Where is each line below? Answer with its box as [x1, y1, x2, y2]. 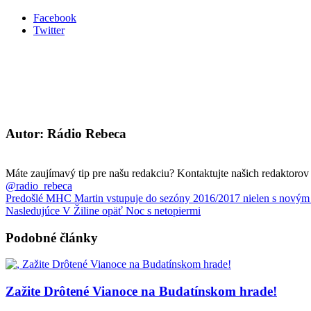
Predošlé [6, 192, 43, 204]
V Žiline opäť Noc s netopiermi [60, 204, 201, 217]
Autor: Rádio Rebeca [6, 126, 126, 142]
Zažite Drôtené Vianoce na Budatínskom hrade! [6, 283, 277, 299]
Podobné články [6, 230, 98, 245]
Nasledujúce [6, 204, 60, 217]
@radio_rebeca [6, 179, 72, 192]
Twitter [33, 24, 65, 37]
